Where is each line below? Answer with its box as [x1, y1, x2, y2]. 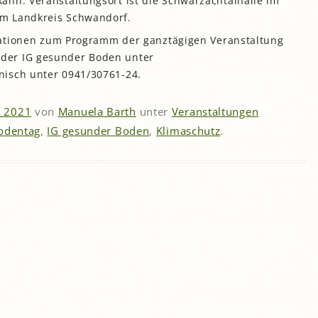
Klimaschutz [155, 124, 221, 138]
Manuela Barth [57, 104, 136, 119]
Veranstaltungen [171, 104, 259, 119]
